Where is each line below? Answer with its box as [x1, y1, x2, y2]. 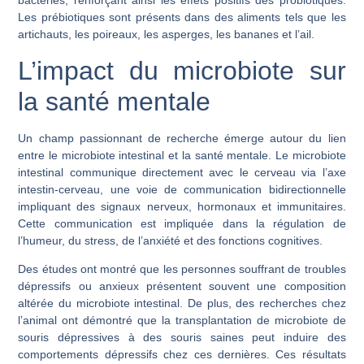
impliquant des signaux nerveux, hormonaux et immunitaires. [18, 199, 346, 213]
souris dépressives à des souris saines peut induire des [18, 330, 346, 344]
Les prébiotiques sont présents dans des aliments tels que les [18, 11, 346, 24]
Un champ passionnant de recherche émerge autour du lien [18, 131, 346, 145]
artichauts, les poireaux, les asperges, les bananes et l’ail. [18, 28, 315, 41]
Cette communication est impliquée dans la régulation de [18, 216, 346, 230]
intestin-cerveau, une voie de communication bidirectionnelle [18, 182, 346, 196]
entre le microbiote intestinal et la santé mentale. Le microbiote [18, 148, 346, 162]
